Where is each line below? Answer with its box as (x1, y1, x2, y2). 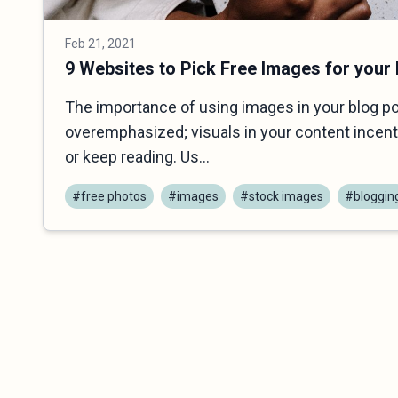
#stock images (240, 188, 323, 203)
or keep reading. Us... (65, 147, 210, 166)
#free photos (72, 188, 147, 203)
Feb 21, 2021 (65, 36, 136, 51)
